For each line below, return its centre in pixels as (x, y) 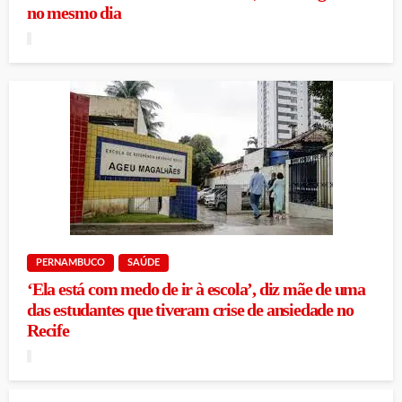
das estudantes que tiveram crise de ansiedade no (190, 310)
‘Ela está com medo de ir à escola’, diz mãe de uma (196, 289)
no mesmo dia (74, 13)
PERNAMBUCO (70, 262)
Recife (48, 331)
